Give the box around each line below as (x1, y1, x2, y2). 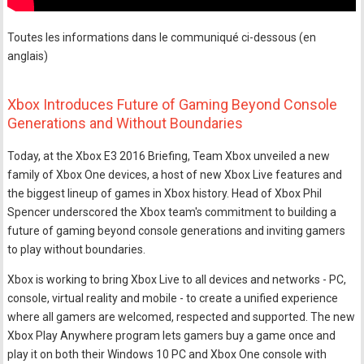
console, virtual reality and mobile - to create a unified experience (7, 292, 339, 305)
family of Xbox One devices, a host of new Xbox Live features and (7, 168, 343, 181)
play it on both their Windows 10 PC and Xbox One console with (7, 348, 327, 361)
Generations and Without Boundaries (7, 115, 244, 132)
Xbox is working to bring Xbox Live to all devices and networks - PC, (7, 273, 347, 286)
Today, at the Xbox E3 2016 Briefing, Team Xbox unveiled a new (7, 149, 331, 162)
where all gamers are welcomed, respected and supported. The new (7, 310, 356, 323)
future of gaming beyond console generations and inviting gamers (7, 224, 346, 237)
